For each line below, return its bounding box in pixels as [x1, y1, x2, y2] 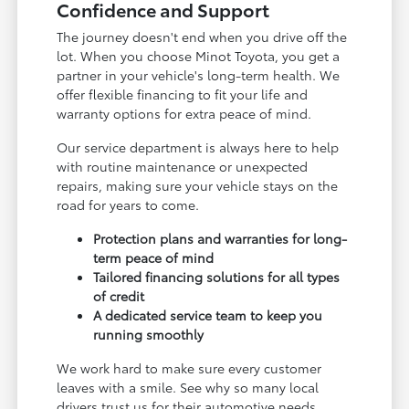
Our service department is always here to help [57, 137, 340, 156]
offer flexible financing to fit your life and [57, 84, 309, 103]
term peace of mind [93, 247, 215, 267]
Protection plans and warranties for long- [93, 228, 348, 247]
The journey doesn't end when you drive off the [57, 26, 348, 46]
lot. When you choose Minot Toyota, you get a [57, 46, 341, 65]
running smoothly [93, 324, 204, 343]
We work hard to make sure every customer [57, 358, 322, 377]
